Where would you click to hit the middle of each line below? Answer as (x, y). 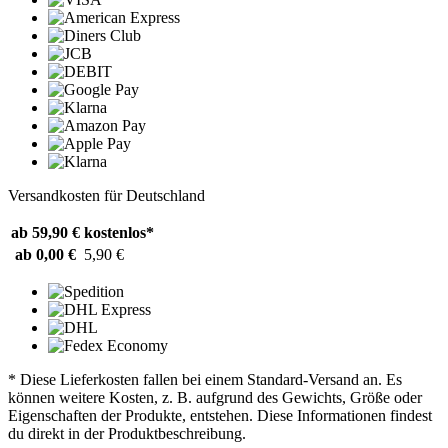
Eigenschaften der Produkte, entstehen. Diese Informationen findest (220, 416)
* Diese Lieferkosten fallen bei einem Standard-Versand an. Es (205, 380)
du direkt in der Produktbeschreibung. (127, 434)
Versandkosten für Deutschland (106, 196)
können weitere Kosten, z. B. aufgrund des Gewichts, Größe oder (215, 398)
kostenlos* (119, 233)
